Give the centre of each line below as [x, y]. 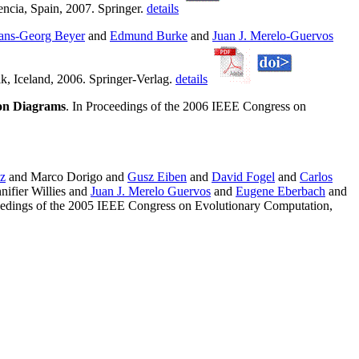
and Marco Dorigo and [67, 177]
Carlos [316, 177]
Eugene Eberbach [280, 192]
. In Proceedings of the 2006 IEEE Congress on [186, 107]
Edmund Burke [149, 36]
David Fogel [243, 177]
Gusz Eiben [157, 177]
